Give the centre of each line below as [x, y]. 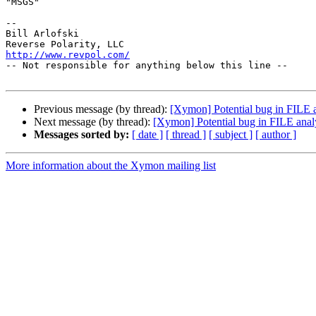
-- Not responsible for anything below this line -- [147, 66]
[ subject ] [231, 135]
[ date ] [147, 135]
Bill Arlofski [42, 34]
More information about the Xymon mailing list [111, 166]
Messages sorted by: [81, 135]
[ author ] [276, 135]
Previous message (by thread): [102, 109]
